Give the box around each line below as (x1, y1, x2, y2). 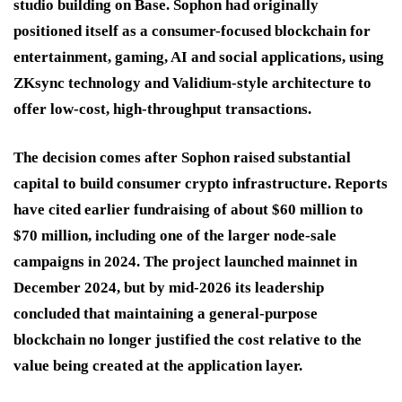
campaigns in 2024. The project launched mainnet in (13, 252, 357, 270)
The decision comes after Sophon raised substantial (13, 148, 351, 166)
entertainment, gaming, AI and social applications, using (13, 48, 384, 66)
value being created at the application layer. (13, 356, 302, 374)
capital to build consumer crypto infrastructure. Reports (13, 174, 388, 192)
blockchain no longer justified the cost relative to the (13, 330, 362, 348)
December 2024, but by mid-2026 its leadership (13, 278, 324, 296)
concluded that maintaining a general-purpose (13, 304, 318, 322)
